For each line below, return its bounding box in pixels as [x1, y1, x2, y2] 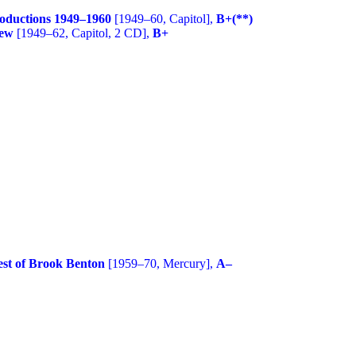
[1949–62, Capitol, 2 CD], [14, 25, 153, 40]
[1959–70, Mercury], [105, 256, 216, 270]
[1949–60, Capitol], [111, 11, 216, 25]
